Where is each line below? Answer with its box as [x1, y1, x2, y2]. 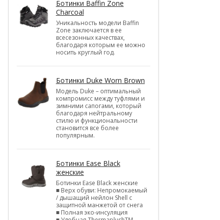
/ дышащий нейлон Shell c [55, 193, 132, 202]
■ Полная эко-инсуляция [55, 208, 128, 217]
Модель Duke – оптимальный [55, 86, 141, 95]
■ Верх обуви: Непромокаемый [55, 186, 147, 194]
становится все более [55, 123, 119, 132]
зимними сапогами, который [55, 101, 141, 110]
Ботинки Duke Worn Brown [55, 75, 145, 85]
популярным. [55, 131, 95, 139]
